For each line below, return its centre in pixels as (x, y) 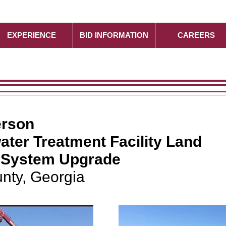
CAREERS (196, 35)
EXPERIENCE (32, 35)
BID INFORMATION (114, 35)
